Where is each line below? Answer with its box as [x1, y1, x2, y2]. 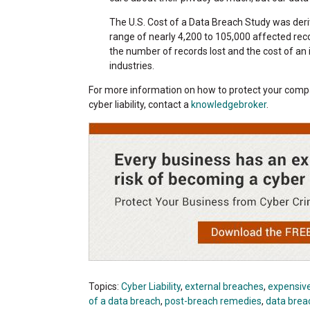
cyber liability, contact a [89, 98, 191, 110]
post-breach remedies [165, 295, 262, 307]
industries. [109, 60, 154, 71]
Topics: [89, 280, 121, 292]
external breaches [185, 280, 264, 292]
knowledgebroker [191, 98, 266, 110]
